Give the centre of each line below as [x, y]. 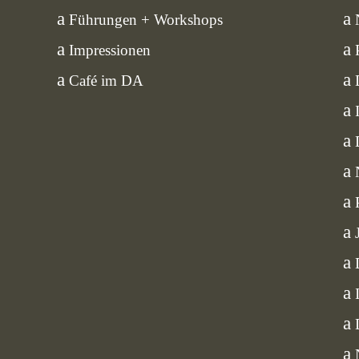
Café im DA [106, 80]
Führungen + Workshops [145, 19]
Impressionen [109, 50]
